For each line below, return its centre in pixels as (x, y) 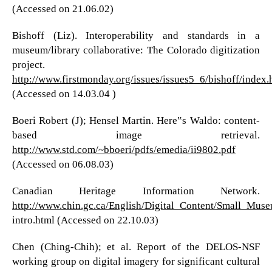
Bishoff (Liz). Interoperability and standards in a (136, 35)
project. (28, 64)
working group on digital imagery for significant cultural (136, 262)
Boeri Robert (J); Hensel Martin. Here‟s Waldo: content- (136, 121)
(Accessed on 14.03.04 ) (64, 93)
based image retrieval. (136, 135)
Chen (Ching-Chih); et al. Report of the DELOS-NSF (136, 247)
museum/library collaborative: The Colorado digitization (136, 50)
